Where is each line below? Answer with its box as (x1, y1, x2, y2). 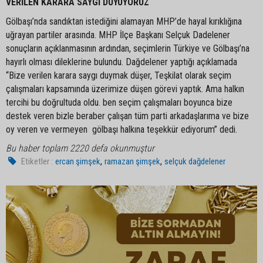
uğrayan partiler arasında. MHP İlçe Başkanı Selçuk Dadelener (6, 29, 230, 41)
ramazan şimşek (104, 156, 161, 167)
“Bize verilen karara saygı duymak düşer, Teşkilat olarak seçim (6, 70, 231, 81)
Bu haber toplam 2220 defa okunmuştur (6, 143, 154, 154)
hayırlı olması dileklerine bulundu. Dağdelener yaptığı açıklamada (6, 56, 237, 68)
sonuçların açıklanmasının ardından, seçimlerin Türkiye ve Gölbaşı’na (6, 43, 249, 54)
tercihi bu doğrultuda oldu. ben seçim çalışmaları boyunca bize (6, 97, 232, 108)
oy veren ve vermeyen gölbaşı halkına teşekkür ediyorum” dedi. (6, 124, 237, 135)
